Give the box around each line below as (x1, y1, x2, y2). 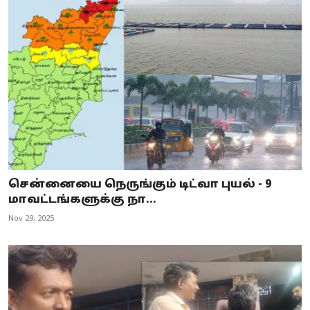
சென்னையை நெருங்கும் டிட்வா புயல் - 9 (8, 177, 271, 192)
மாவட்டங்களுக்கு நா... (8, 192, 156, 207)
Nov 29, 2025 (8, 213, 54, 224)
